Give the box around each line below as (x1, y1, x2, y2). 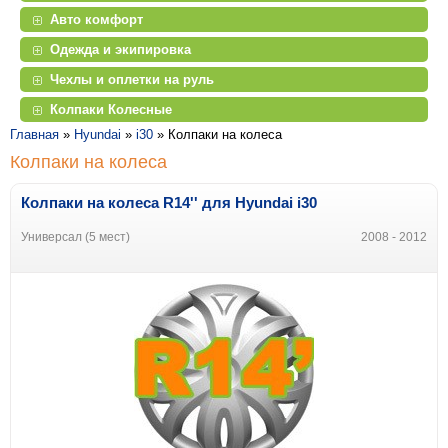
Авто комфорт (50, 11, 143, 27)
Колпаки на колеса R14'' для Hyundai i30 (21, 193, 317, 211)
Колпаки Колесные (50, 101, 172, 117)
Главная (10, 126, 59, 142)
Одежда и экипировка (50, 41, 191, 57)
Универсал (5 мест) (21, 229, 130, 244)
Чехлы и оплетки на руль (50, 71, 214, 87)
